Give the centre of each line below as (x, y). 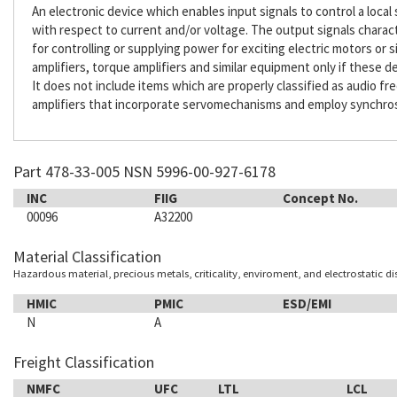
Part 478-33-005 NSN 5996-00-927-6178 (144, 171)
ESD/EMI (307, 304)
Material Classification (87, 257)
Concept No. (320, 198)
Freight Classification (84, 362)
